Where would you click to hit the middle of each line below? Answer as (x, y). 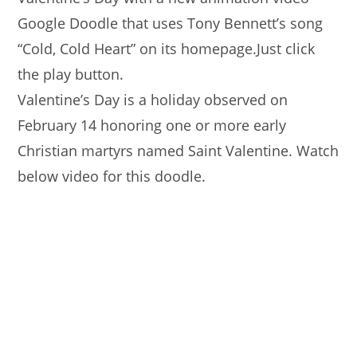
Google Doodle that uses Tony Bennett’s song (171, 23)
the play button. (71, 74)
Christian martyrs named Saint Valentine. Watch (178, 151)
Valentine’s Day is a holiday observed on (153, 100)
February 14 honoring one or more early (152, 125)
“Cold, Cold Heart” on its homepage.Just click (167, 49)
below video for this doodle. (112, 176)
